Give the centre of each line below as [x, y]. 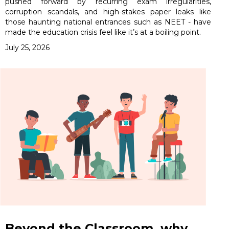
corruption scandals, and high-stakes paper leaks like [108, 12]
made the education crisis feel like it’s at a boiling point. [103, 32]
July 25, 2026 [27, 48]
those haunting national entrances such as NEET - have [108, 22]
